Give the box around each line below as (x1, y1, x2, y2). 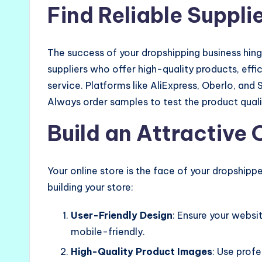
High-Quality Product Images (71, 246, 212, 258)
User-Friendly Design (71, 209, 173, 221)
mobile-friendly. (71, 225, 145, 237)
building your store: (47, 181, 133, 193)
